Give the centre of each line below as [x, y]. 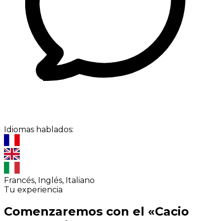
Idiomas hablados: [39, 130]
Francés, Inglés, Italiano [49, 181]
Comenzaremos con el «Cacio [96, 212]
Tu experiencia [33, 190]
